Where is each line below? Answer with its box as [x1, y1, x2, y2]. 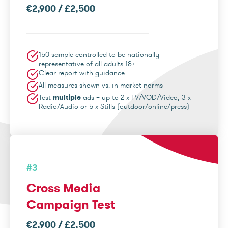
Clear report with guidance [39, 68, 125, 77]
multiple [53, 93, 81, 102]
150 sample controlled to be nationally [39, 50, 159, 59]
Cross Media [26, 180, 100, 196]
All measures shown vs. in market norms [39, 80, 163, 90]
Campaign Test [26, 196, 115, 212]
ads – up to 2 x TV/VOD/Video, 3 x [81, 93, 191, 102]
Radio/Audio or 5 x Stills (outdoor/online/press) [39, 102, 189, 111]
